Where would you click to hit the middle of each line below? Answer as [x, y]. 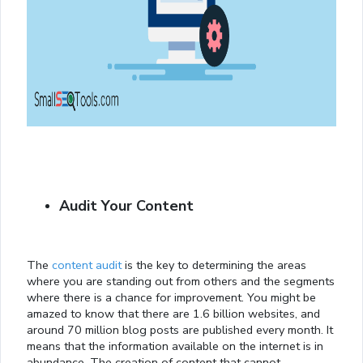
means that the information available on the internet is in [175, 346]
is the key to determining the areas [214, 265]
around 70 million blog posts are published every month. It [180, 330]
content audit [87, 265]
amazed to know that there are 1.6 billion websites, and [173, 314]
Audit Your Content [126, 206]
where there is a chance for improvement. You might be [171, 298]
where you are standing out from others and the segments [181, 282]
